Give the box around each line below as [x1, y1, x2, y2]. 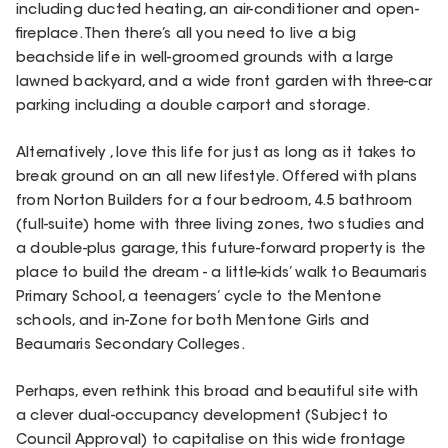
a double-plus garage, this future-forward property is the [16, 243, 426, 258]
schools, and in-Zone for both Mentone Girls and [16, 315, 370, 330]
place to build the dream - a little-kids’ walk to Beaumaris [16, 267, 427, 282]
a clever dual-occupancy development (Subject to [16, 410, 389, 425]
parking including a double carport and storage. [16, 99, 371, 114]
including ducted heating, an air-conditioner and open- [16, 3, 419, 18]
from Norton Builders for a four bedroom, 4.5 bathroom [16, 195, 413, 210]
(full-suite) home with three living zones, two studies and [16, 219, 425, 234]
